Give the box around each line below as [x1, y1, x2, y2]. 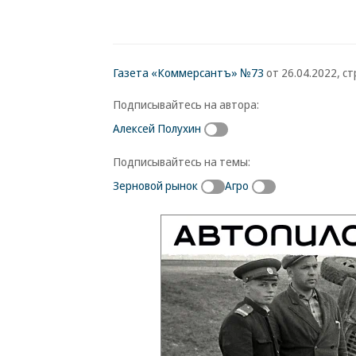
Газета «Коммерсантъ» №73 [113, 64, 264, 80]
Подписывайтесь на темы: [113, 153, 250, 169]
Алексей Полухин [113, 120, 201, 136]
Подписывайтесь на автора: [113, 96, 259, 112]
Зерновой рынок [113, 176, 198, 193]
